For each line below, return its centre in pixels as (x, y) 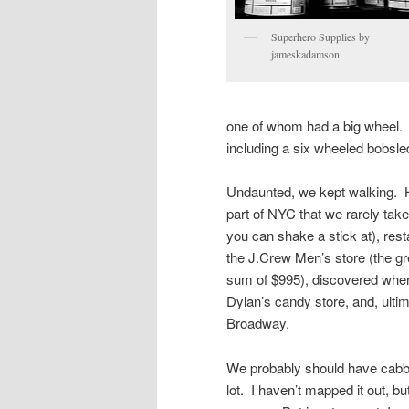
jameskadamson (305, 53)
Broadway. (258, 323)
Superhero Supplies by (320, 36)
